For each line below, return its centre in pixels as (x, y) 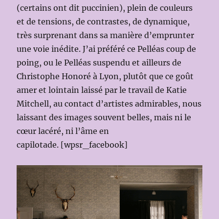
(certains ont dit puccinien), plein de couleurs (105, 8)
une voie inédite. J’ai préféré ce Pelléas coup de (107, 49)
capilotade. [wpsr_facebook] (72, 144)
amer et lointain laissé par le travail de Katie (102, 90)
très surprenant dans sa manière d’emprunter (106, 35)
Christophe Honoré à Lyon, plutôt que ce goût (105, 76)
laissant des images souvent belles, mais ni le (104, 117)
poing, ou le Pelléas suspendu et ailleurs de (99, 62)
